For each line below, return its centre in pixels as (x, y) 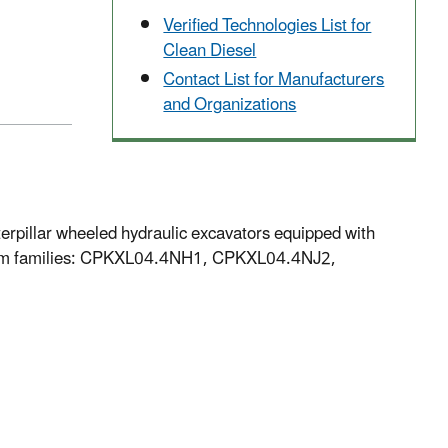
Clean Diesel (210, 51)
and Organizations (230, 105)
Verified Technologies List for (267, 26)
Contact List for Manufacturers (274, 80)
